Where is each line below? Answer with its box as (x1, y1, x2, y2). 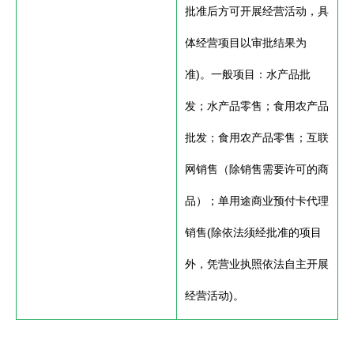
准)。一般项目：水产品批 (185, 68, 311, 81)
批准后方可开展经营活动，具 (185, 5, 329, 17)
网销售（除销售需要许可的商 (185, 163, 329, 175)
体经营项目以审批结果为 (185, 36, 307, 49)
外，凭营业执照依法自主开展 (185, 258, 329, 270)
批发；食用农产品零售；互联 (185, 131, 329, 144)
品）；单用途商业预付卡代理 (185, 194, 329, 207)
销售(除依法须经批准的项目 (185, 226, 322, 239)
